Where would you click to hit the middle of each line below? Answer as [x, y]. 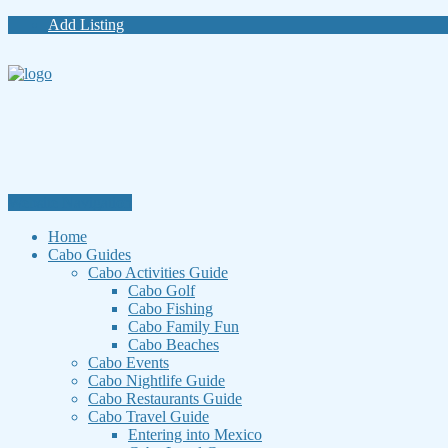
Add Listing [86, 24]
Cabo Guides [89, 254]
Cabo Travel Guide [148, 416]
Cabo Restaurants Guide [165, 398]
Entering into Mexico [195, 434]
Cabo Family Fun [183, 326]
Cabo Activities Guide [158, 272]
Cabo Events [128, 362]
